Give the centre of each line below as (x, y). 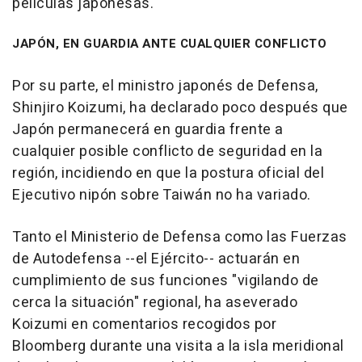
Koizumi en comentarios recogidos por (144, 324)
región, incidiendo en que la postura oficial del (168, 173)
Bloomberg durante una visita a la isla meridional (178, 346)
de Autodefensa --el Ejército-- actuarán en (156, 259)
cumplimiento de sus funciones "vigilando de (166, 280)
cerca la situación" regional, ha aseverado (155, 302)
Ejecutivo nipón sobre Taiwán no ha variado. (162, 195)
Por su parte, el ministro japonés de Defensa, (165, 86)
